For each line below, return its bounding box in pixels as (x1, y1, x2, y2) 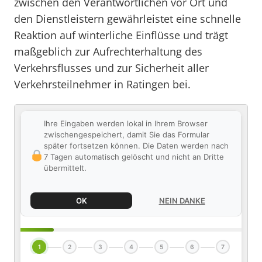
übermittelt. (43, 163, 87, 173)
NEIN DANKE (158, 196, 205, 205)
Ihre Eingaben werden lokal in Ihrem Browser (43, 119, 208, 128)
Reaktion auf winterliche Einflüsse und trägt (14, 28, 228, 42)
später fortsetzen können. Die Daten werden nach (43, 141, 229, 150)
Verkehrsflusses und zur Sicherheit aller (14, 61, 209, 75)
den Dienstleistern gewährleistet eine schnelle (14, 12, 241, 26)
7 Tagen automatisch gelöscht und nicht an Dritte (43, 152, 224, 161)
